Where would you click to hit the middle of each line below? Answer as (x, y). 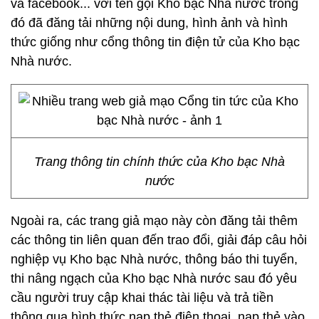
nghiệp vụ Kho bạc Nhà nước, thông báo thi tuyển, (154, 259)
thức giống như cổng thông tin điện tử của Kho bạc (155, 42)
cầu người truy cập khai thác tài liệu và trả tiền (142, 298)
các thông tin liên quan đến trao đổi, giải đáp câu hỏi (159, 240)
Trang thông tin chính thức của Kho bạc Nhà (159, 162)
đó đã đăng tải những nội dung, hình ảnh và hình (149, 23)
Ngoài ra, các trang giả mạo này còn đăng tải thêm (154, 221)
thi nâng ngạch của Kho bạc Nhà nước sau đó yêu (154, 278)
